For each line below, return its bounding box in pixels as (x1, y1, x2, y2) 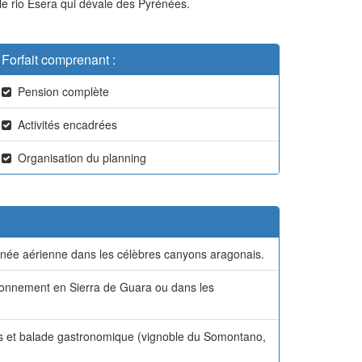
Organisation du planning (11, 149, 146, 166)
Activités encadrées (11, 116, 117, 133)
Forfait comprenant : (2, 50, 116, 69)
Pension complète (11, 83, 109, 99)
